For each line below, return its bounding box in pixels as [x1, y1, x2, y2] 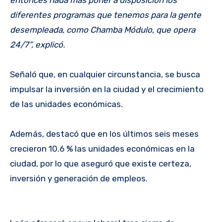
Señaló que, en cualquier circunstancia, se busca [10, 69, 200, 79]
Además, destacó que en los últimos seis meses [10, 129, 199, 139]
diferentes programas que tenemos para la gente [10, 10, 201, 20]
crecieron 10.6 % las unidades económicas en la [10, 144, 195, 154]
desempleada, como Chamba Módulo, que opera [10, 25, 195, 35]
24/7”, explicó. [10, 40, 65, 50]
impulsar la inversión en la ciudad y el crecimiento [10, 84, 204, 94]
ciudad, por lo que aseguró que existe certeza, [10, 159, 191, 168]
